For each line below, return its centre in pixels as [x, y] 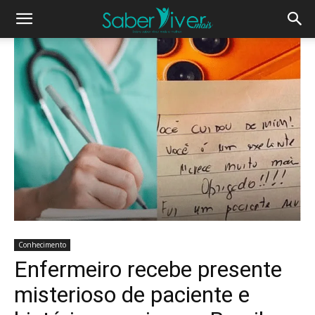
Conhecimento [42, 244]
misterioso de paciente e [132, 294]
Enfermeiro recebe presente [148, 269]
